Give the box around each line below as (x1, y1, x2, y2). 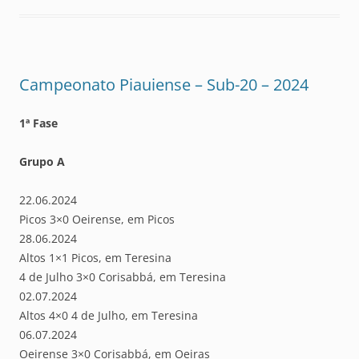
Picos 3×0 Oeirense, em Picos (19, 211, 175, 227)
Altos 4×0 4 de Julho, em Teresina (19, 307, 198, 323)
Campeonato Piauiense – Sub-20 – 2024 (19, 73, 309, 95)
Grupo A (19, 153, 65, 169)
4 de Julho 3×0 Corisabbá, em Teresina (19, 268, 226, 284)
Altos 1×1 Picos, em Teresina (19, 249, 171, 265)
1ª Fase (19, 115, 58, 131)
